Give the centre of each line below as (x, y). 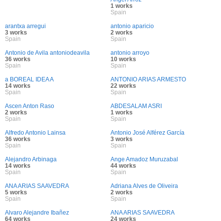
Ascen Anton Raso (30, 106)
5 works (16, 192)
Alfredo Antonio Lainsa (35, 133)
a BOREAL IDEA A (29, 79)
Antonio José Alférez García (147, 133)
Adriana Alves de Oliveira (144, 186)
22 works (123, 86)
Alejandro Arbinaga (31, 159)
